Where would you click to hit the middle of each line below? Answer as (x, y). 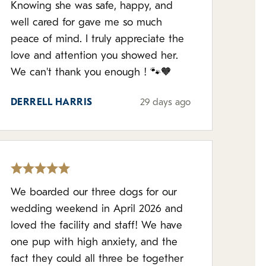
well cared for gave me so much (86, 23)
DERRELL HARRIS (51, 103)
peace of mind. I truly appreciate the (97, 39)
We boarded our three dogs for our (94, 193)
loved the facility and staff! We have (96, 226)
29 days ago (165, 103)
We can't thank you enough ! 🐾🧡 (91, 73)
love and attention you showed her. (94, 56)
